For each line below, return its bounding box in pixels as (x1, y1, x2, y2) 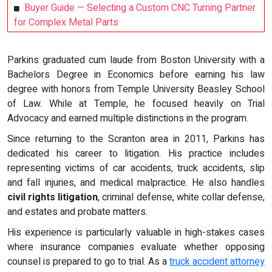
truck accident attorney (169, 254, 265, 269)
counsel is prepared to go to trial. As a (7, 254, 169, 269)
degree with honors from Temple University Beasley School (7, 81, 265, 97)
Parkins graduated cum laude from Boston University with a (7, 52, 265, 67)
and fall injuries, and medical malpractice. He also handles (7, 175, 265, 190)
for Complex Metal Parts (14, 15, 118, 30)
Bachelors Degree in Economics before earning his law (7, 67, 265, 82)
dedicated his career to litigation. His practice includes (7, 146, 265, 161)
